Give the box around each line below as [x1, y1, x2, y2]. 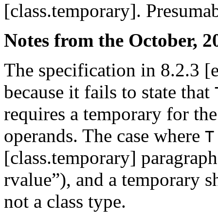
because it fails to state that [4, 81, 215, 103]
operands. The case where [4, 125, 205, 146]
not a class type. [4, 191, 126, 212]
